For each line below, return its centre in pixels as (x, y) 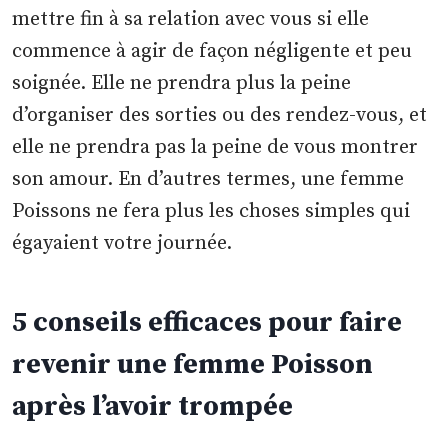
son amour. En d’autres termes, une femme (208, 180)
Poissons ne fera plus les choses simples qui (211, 212)
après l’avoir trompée (153, 407)
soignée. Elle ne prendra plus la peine (182, 84)
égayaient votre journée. (122, 244)
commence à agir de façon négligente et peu (212, 52)
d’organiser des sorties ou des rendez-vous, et (220, 116)
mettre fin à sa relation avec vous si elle (191, 20)
